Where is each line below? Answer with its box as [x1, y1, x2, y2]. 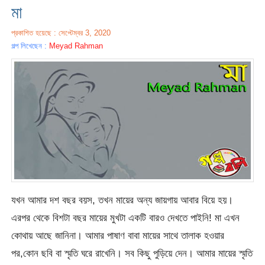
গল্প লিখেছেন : [11, 41, 50, 50]
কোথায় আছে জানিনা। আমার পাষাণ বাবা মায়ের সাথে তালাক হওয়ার [11, 230, 225, 242]
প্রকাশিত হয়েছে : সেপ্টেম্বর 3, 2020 [11, 28, 111, 37]
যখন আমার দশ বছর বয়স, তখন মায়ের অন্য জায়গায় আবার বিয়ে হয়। [11, 194, 234, 206]
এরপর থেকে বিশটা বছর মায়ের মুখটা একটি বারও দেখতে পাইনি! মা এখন [11, 212, 240, 224]
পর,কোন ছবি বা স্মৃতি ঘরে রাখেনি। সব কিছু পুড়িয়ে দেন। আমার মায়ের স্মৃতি [11, 247, 253, 260]
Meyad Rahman [49, 41, 104, 50]
